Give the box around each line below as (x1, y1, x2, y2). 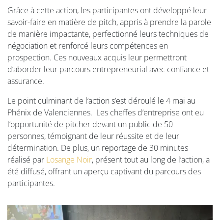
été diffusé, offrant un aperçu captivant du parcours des (7, 165, 201, 177)
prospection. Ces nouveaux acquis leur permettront (7, 52, 187, 63)
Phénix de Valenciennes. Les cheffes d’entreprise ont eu (7, 107, 204, 118)
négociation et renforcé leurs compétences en (7, 40, 168, 51)
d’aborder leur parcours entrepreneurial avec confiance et (7, 63, 209, 75)
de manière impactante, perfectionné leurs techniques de (7, 28, 209, 39)
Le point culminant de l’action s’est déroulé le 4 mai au (7, 95, 195, 106)
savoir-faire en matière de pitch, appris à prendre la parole (7, 16, 211, 27)
